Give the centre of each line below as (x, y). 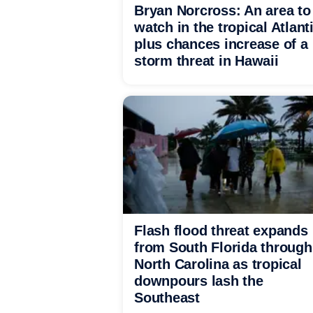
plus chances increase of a (221, 44)
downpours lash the (199, 281)
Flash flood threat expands (221, 231)
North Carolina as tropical (218, 264)
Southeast (167, 298)
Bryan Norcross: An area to (223, 10)
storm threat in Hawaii (206, 61)
